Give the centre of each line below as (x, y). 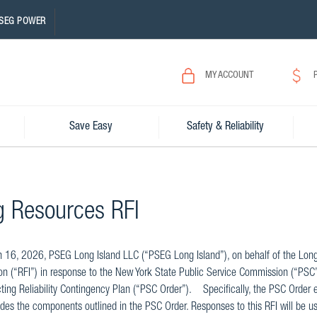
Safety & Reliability (226, 127)
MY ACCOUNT (229, 76)
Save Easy (91, 127)
